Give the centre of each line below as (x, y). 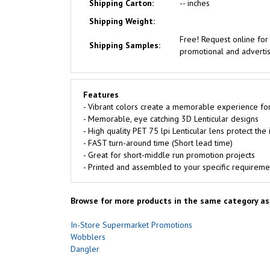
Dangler (85, 249)
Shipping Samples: (125, 45)
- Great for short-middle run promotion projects (169, 155)
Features (101, 95)
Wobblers (88, 237)
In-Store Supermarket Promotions (131, 225)
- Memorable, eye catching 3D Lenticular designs (171, 119)
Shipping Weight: (122, 21)
